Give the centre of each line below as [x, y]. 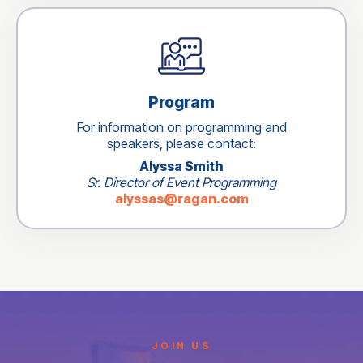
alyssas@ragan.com [181, 199]
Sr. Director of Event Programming [181, 183]
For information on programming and [181, 128]
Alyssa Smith [181, 167]
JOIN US [181, 345]
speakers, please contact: [181, 144]
